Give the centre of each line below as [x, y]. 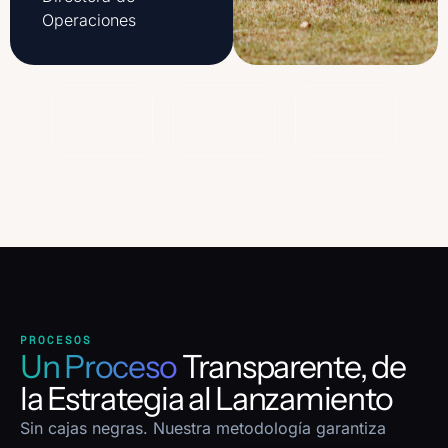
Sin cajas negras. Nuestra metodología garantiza [203, 428]
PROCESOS [56, 340]
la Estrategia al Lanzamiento [207, 399]
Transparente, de [291, 367]
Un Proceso [99, 367]
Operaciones [89, 20]
